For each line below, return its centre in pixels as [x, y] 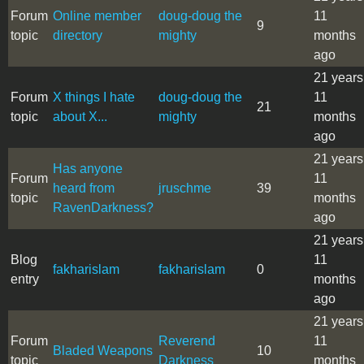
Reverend [187, 340]
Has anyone [88, 168]
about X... [80, 116]
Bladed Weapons [103, 350]
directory [78, 35]
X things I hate [94, 97]
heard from [84, 188]
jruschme [185, 188]
